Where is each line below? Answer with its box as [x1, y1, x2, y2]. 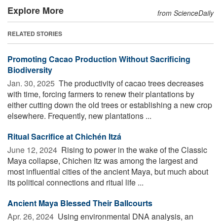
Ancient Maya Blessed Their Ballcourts [7, 197, 152, 209]
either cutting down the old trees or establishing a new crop [7, 99, 212, 110]
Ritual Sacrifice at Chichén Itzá [7, 130, 121, 142]
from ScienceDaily [157, 7, 214, 18]
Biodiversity [7, 64, 52, 75]
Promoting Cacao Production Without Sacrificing [7, 53, 190, 65]
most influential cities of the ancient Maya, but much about [7, 165, 208, 177]
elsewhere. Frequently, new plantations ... [7, 110, 151, 121]
